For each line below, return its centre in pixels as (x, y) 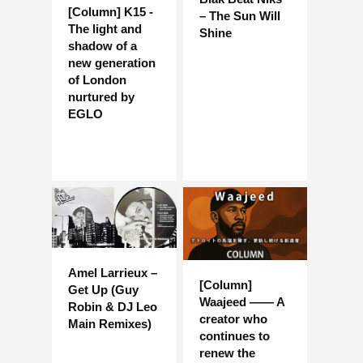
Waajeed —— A (242, 302)
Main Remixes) (110, 324)
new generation (112, 62)
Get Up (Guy (103, 290)
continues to (234, 336)
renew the (227, 353)
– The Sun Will (239, 16)
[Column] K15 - (111, 11)
